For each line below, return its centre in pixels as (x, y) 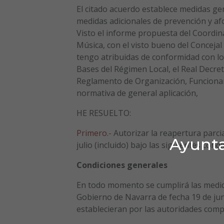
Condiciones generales (122, 165)
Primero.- (94, 133)
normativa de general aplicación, (137, 93)
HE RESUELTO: (103, 113)
